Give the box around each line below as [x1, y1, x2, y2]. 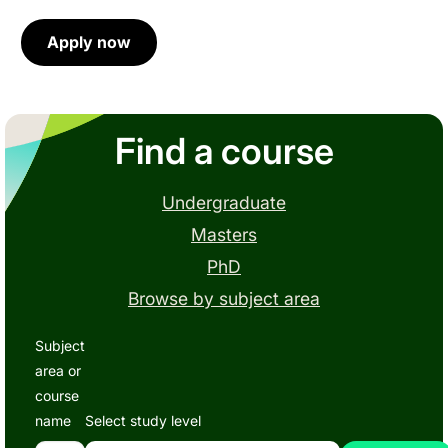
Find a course [114, 129, 334, 174]
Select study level [85, 412, 201, 430]
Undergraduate [162, 192, 286, 214]
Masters [191, 224, 257, 246]
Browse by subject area [128, 288, 320, 310]
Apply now [47, 31, 131, 52]
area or [35, 362, 81, 380]
